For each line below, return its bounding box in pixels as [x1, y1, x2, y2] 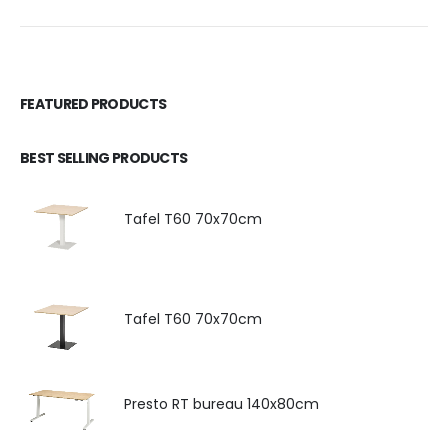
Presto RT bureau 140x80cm [124, 393, 319, 414]
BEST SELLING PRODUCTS [20, 147, 188, 168]
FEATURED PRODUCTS [20, 93, 167, 114]
